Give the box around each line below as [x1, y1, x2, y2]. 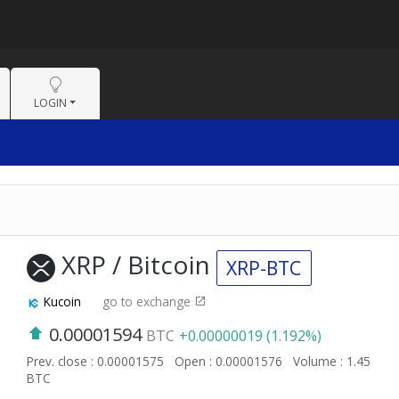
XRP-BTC [226, 255, 302, 281]
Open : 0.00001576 [174, 353, 286, 370]
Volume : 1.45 [292, 353, 370, 370]
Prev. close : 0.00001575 [26, 353, 167, 370]
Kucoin [39, 293, 85, 311]
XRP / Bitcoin [54, 248, 216, 282]
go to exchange [102, 293, 194, 311]
